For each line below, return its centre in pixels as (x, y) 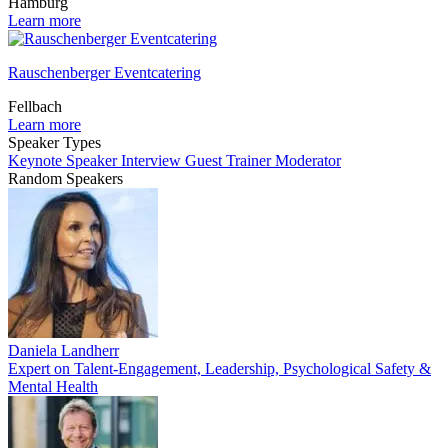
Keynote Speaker (64, 160)
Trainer (250, 160)
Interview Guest (173, 160)
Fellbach (35, 106)
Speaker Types (54, 142)
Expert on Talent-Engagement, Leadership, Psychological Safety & (219, 368)
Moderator (308, 160)
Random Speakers (65, 178)
